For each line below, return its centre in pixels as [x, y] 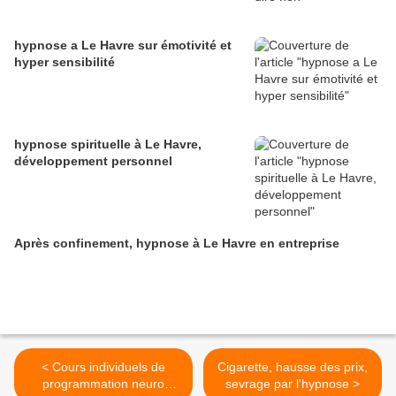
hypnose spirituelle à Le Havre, [108, 144]
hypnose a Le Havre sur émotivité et [123, 45]
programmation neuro [103, 384]
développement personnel [93, 161]
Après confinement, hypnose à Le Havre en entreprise [177, 243]
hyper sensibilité [65, 62]
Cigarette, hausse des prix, [293, 367]
